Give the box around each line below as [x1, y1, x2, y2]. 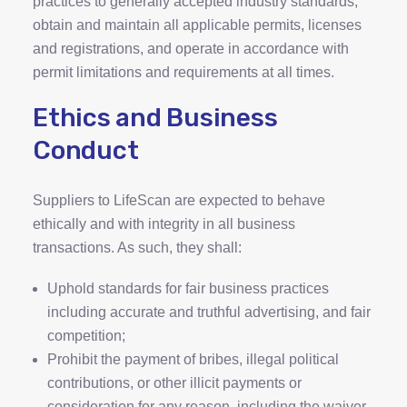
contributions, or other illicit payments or [47, 375, 302, 391]
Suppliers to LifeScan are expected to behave [33, 193, 325, 208]
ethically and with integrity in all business [33, 216, 295, 232]
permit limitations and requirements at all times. [33, 65, 334, 80]
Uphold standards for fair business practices [47, 281, 329, 296]
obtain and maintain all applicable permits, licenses [33, 17, 362, 33]
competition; [47, 328, 125, 343]
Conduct [33, 135, 139, 165]
